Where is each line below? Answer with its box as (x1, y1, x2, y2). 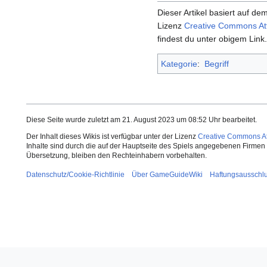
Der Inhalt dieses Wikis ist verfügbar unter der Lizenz (26, 132, 198, 141)
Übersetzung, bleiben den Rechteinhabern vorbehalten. (26, 151, 207, 160)
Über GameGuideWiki (132, 170, 203, 179)
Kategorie (161, 59, 197, 69)
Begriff (204, 59, 229, 69)
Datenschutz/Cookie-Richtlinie (26, 170, 125, 179)
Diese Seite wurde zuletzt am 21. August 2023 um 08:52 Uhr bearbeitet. (26, 116, 257, 125)
